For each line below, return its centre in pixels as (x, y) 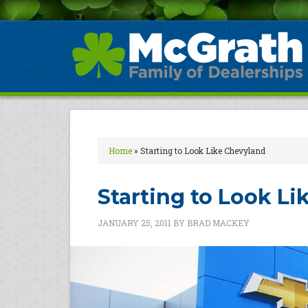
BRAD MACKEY (218, 223)
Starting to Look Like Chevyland (203, 151)
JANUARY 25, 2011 (134, 223)
